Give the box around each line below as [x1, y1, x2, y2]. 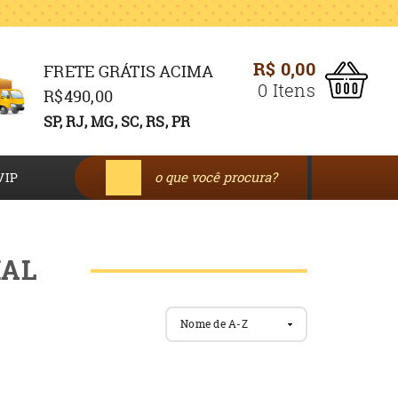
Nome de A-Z [180, 316, 248, 331]
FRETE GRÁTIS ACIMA [44, 60, 214, 83]
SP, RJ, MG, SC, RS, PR [44, 112, 191, 131]
